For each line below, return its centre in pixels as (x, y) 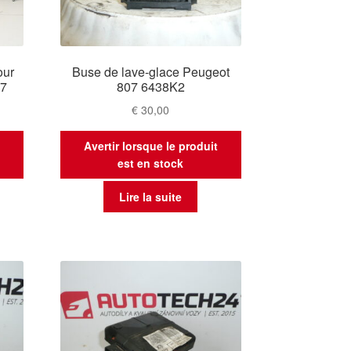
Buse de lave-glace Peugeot (150, 72)
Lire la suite (151, 196)
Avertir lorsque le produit (150, 146)
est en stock (151, 163)
